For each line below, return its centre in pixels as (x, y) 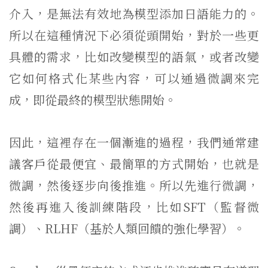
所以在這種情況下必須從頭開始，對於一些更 (134, 35)
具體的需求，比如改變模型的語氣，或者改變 (134, 57)
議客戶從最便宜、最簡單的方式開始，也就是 (134, 164)
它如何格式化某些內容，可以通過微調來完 (134, 78)
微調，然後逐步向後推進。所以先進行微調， (134, 185)
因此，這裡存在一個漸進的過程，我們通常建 (134, 142)
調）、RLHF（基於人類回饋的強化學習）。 (127, 228)
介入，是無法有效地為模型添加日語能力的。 (134, 13)
